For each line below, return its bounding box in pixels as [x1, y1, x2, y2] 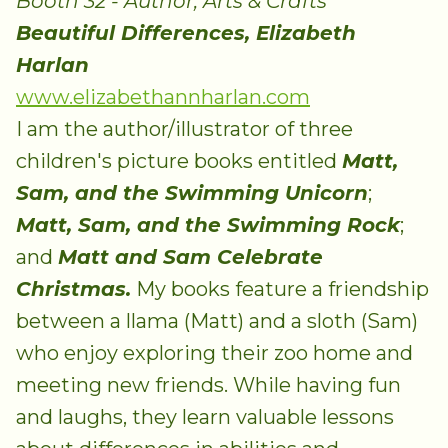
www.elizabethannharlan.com [16, 85, 310, 110]
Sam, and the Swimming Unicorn [16, 181, 368, 206]
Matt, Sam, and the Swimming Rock [16, 213, 400, 238]
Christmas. [16, 277, 131, 302]
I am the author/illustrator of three [16, 117, 353, 142]
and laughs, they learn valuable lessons [16, 405, 394, 430]
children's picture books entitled [16, 149, 342, 174]
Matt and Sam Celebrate [58, 245, 323, 270]
